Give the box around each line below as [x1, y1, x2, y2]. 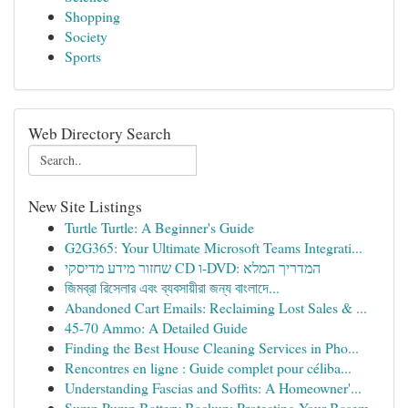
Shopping [65, 6, 120, 25]
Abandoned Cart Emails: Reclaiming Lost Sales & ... [65, 298, 367, 317]
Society [65, 26, 107, 46]
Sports [65, 46, 101, 66]
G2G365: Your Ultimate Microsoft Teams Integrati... [65, 238, 362, 257]
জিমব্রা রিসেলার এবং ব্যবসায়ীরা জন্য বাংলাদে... [65, 278, 280, 297]
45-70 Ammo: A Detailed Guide [65, 318, 248, 337]
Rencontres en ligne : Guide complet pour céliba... [65, 358, 352, 377]
